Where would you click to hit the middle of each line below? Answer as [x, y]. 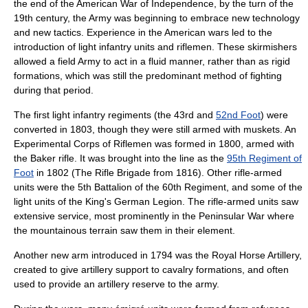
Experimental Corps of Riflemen [83, 144]
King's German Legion [134, 201]
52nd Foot [238, 115]
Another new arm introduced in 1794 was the [113, 255]
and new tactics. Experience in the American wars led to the [143, 32]
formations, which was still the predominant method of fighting [148, 76]
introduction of [46, 47]
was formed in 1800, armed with [223, 144]
